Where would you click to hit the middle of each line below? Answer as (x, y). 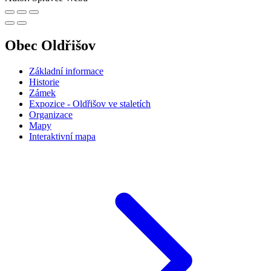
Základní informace (66, 71)
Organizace (51, 115)
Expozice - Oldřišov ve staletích (90, 104)
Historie (44, 82)
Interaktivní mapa (62, 137)
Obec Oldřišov (50, 46)
